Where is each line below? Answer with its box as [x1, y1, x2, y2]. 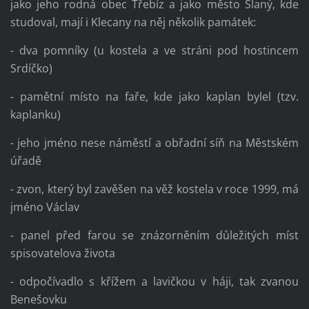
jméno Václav [10, 199, 79, 215]
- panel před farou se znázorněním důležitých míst [10, 227, 299, 243]
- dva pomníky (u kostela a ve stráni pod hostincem [10, 42, 299, 58]
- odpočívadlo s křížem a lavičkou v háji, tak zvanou [10, 273, 299, 289]
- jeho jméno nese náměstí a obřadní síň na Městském [10, 134, 299, 150]
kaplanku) [10, 106, 61, 122]
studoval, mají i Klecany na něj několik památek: [10, 14, 256, 30]
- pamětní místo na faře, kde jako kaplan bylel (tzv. [10, 88, 299, 104]
